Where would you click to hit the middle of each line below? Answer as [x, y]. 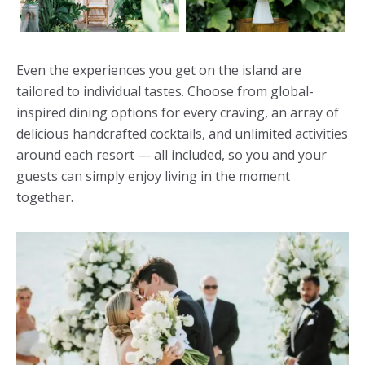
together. [45, 197]
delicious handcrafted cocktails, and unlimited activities [182, 133]
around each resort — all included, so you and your [172, 154]
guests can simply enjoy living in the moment [153, 176]
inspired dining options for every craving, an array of [178, 112]
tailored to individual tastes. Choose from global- [165, 91]
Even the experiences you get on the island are [159, 70]
